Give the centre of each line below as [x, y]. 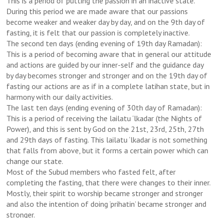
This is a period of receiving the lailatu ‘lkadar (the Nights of [104, 118]
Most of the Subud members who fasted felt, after [91, 172]
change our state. [35, 161]
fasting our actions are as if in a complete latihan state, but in [108, 86]
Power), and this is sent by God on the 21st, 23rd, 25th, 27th [105, 129]
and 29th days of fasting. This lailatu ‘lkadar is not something [107, 139]
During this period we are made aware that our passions [97, 11]
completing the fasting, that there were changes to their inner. [109, 182]
